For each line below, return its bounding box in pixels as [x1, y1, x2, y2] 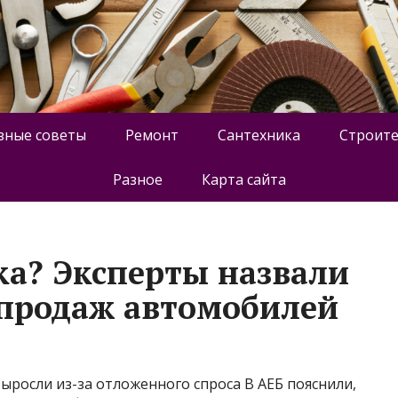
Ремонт [124, 124, 179, 145]
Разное [112, 169, 163, 189]
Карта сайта [201, 169, 286, 189]
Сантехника [217, 124, 300, 145]
